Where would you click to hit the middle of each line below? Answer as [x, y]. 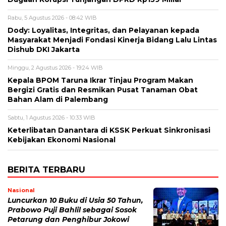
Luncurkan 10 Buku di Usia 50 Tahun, [75, 200]
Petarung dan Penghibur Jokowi [68, 219]
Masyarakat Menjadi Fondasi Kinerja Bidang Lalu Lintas [112, 40]
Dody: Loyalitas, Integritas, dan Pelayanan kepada [103, 30]
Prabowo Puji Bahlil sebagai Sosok [72, 210]
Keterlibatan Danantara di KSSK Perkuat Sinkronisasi [109, 130]
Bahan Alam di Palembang [58, 99]
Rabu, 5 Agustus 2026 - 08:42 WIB [52, 17]
